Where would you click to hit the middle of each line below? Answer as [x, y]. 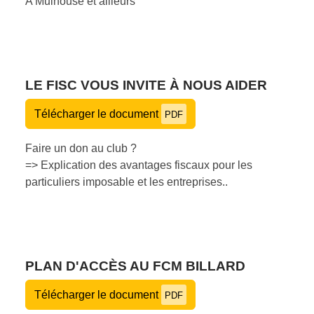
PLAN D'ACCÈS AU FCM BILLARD [135, 266]
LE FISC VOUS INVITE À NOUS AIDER [146, 85]
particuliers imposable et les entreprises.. [127, 182]
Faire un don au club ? [81, 148]
